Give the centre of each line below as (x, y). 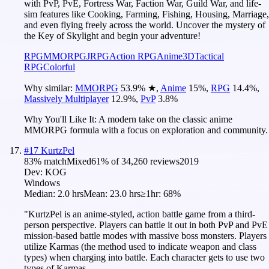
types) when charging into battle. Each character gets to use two (144, 257)
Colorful (59, 67)
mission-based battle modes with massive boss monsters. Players (145, 235)
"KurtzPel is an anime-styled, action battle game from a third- (140, 214)
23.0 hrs (125, 193)
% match (50, 161)
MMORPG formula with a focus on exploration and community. (146, 130)
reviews (164, 161)
